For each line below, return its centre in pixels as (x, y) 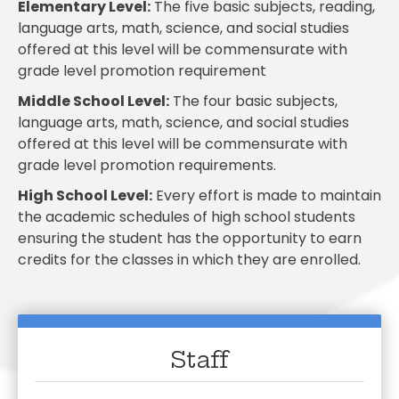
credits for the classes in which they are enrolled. (189, 260)
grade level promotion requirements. (147, 166)
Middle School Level (92, 102)
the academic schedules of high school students (187, 217)
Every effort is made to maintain (267, 196)
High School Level (83, 196)
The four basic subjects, (253, 102)
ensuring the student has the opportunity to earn (190, 239)
